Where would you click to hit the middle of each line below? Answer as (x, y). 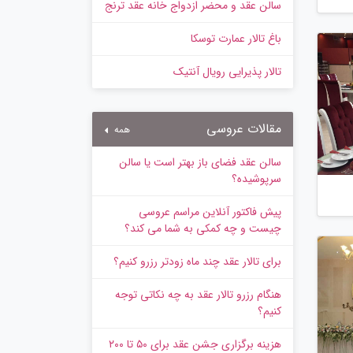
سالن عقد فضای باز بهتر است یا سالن (200, 163)
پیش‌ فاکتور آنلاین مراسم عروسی (210, 212)
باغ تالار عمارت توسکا (236, 39)
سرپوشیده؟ (256, 179)
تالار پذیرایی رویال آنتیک (227, 72)
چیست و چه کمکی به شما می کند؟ (203, 229)
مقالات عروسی (244, 129)
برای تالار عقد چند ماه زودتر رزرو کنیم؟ (197, 262)
